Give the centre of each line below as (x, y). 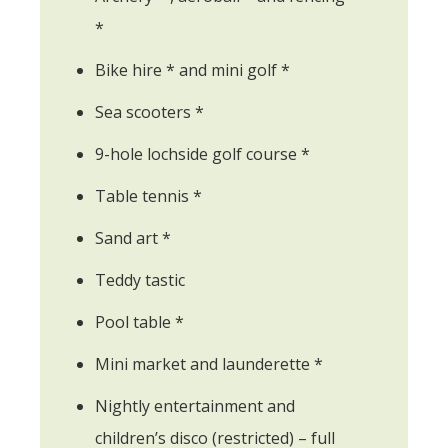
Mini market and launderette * (209, 363)
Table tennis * (148, 195)
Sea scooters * (149, 111)
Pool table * (139, 321)
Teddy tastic (140, 279)
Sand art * (133, 237)
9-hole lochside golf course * (202, 153)
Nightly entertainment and (195, 405)
